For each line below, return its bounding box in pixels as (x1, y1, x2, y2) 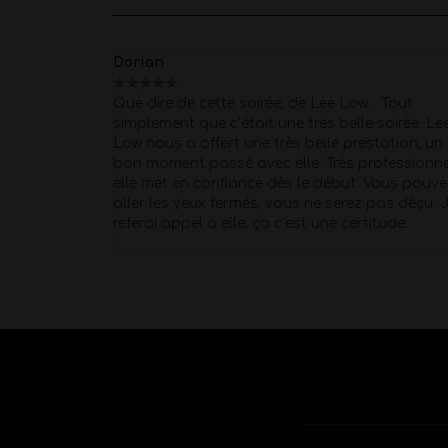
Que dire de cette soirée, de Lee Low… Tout (112, 96, 413, 112)
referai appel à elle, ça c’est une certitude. (112, 216, 408, 232)
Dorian (112, 55, 164, 71)
